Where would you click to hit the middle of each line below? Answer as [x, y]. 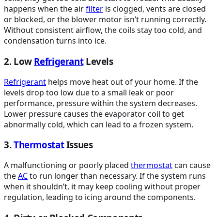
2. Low [19, 61]
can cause [192, 165]
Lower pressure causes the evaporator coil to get [94, 114]
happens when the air [45, 9]
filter [94, 9]
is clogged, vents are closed [155, 9]
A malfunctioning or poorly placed [67, 165]
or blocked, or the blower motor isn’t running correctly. [105, 20]
